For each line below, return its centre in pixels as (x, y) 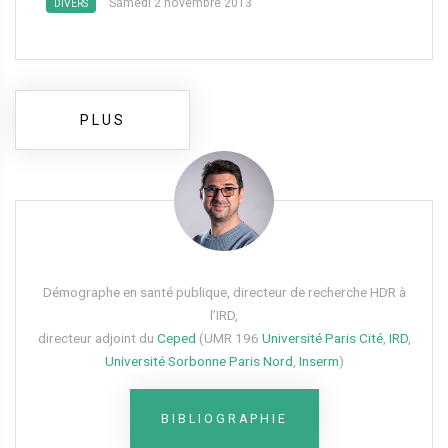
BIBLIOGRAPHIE (224, 419)
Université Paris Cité (322, 338)
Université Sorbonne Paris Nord (198, 361)
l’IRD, (224, 315)
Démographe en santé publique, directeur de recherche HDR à (224, 292)
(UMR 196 (228, 338)
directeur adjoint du (97, 338)
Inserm (318, 361)
